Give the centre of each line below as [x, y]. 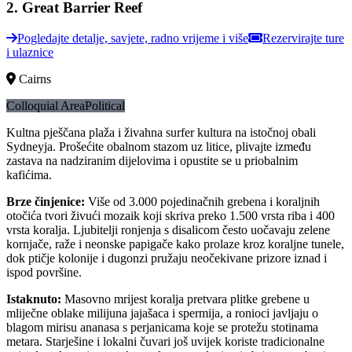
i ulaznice [30, 52]
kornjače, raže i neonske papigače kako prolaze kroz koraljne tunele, [175, 244]
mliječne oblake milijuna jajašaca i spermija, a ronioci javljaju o [162, 313]
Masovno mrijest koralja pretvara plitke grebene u [187, 299]
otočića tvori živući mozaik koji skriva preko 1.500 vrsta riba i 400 [170, 215]
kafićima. [29, 174]
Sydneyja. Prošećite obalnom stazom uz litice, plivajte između [159, 146]
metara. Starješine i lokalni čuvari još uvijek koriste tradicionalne [165, 341]
